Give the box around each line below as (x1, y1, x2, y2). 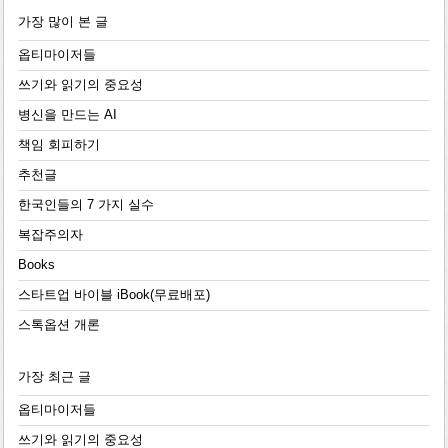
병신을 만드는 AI (17, 108, 117, 123)
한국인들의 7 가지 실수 (17, 198, 154, 213)
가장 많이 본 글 (17, 15, 108, 30)
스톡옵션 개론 (17, 318, 100, 333)
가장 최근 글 (17, 370, 91, 385)
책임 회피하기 (17, 138, 100, 153)
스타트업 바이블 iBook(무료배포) (17, 288, 210, 303)
